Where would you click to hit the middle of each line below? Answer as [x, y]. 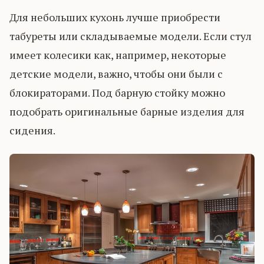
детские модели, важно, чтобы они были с [116, 73]
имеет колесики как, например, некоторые [118, 55]
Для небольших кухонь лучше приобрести [115, 17]
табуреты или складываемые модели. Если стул [131, 36]
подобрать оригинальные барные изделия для [127, 111]
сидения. [32, 130]
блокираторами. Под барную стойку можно [117, 92]
